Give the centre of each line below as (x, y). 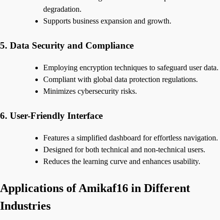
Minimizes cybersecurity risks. (90, 91)
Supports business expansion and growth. (107, 21)
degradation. (62, 9)
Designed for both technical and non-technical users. (124, 149)
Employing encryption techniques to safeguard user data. (131, 67)
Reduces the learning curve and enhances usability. (122, 161)
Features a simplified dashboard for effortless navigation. (131, 137)
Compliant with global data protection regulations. (121, 79)
